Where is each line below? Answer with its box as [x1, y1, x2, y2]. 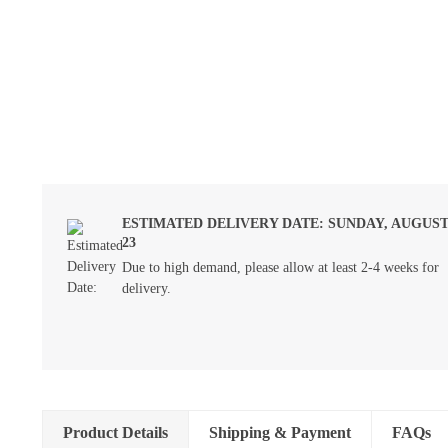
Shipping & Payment [209, 424, 351, 441]
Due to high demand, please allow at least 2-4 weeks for [122, 260, 439, 275]
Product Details [63, 424, 168, 441]
